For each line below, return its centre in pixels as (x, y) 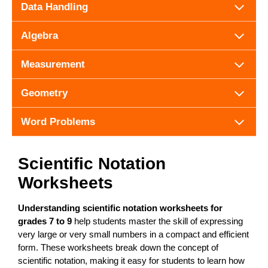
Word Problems (58, 121)
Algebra (39, 35)
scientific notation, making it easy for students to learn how (131, 260)
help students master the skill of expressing (157, 221)
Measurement (53, 64)
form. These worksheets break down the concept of (118, 247)
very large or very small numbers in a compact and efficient (133, 234)
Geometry (44, 93)
